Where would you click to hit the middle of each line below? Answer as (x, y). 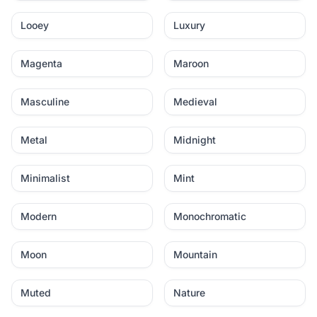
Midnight (195, 140)
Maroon (191, 63)
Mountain (195, 254)
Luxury (189, 25)
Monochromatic (210, 216)
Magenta (41, 63)
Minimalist (45, 178)
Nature (189, 293)
